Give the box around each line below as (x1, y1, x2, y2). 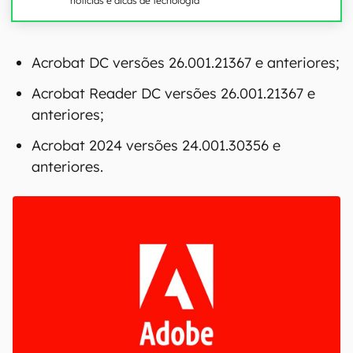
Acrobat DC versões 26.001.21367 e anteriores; (32, 238, 340, 256)
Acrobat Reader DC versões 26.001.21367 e (32, 269, 315, 287)
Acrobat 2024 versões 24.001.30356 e (32, 321, 281, 339)
